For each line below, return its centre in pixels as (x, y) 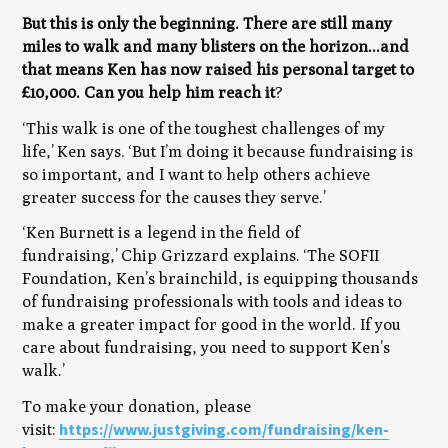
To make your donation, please (137, 407)
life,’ (38, 151)
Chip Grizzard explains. (209, 256)
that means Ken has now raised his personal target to (218, 69)
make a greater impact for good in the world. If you (212, 325)
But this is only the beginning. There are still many (207, 23)
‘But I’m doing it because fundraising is (271, 151)
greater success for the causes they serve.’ (174, 197)
